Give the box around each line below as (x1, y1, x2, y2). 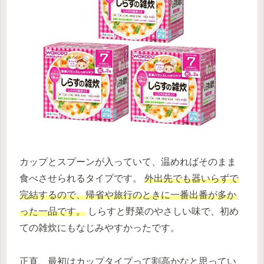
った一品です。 (19, 206, 85, 217)
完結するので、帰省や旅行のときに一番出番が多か (19, 190, 236, 200)
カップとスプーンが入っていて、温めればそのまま (19, 157, 236, 167)
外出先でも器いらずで (144, 173, 239, 184)
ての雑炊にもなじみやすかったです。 (19, 223, 180, 233)
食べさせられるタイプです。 (19, 173, 144, 184)
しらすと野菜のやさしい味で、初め (85, 206, 239, 217)
